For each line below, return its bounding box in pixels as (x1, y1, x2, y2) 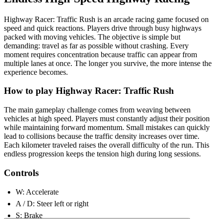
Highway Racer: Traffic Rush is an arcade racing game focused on (4, 15, 209, 23)
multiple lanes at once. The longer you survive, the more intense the (4, 59, 212, 67)
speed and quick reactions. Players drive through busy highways (4, 23, 201, 32)
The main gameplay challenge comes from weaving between (4, 106, 191, 114)
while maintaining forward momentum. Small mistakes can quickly (4, 123, 210, 132)
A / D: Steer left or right (16, 199, 88, 208)
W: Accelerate (16, 187, 59, 196)
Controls (4, 167, 39, 178)
